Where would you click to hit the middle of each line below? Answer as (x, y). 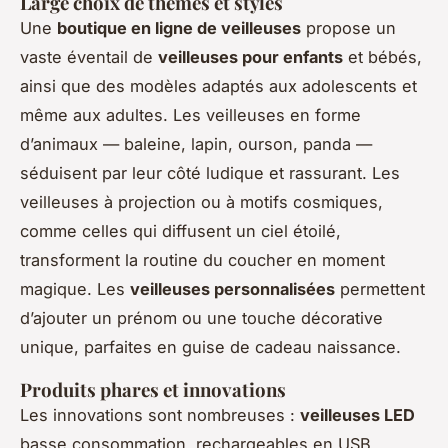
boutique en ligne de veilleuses (179, 28)
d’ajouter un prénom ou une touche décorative (201, 318)
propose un (348, 28)
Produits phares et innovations (153, 390)
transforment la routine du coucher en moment (202, 260)
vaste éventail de (89, 57)
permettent (380, 289)
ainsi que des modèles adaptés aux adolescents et (218, 86)
